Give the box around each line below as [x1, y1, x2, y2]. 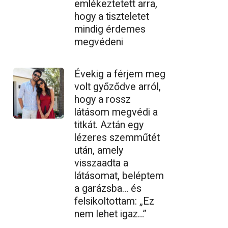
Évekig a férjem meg [74, 68, 165, 80]
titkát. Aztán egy [74, 119, 144, 131]
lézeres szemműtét [74, 131, 160, 144]
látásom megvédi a [74, 106, 158, 118]
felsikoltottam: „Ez [74, 195, 154, 207]
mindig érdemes [74, 23, 146, 35]
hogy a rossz [74, 93, 131, 105]
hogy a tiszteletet [74, 10, 149, 22]
